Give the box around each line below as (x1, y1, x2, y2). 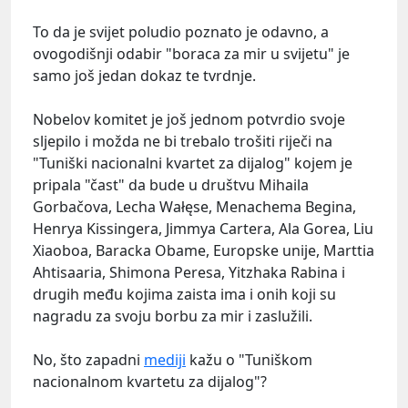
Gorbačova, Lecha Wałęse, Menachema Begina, (33, 196, 356, 217)
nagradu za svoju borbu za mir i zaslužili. (33, 305, 312, 326)
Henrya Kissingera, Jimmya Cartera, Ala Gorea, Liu (33, 218, 373, 239)
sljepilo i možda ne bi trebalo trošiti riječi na (33, 130, 332, 151)
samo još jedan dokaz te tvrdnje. (33, 65, 256, 86)
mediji (144, 349, 186, 370)
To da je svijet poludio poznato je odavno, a (33, 21, 329, 42)
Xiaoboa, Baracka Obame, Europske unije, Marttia (33, 240, 374, 260)
